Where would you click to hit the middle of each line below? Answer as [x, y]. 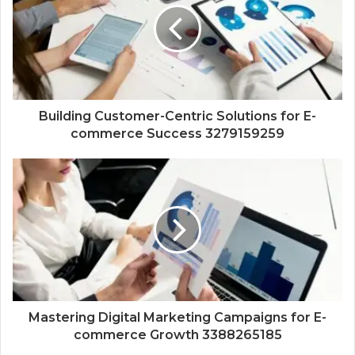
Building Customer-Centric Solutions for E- [177, 116]
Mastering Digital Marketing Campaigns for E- [177, 317]
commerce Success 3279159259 [177, 133]
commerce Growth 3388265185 [177, 334]
